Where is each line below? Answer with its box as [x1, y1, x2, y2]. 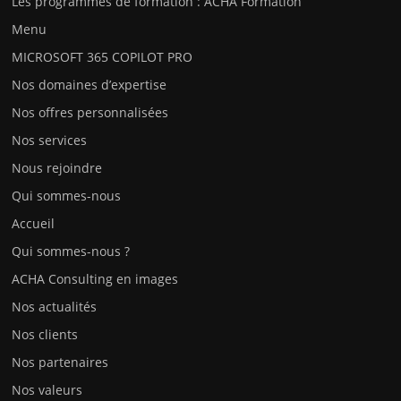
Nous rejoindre [12, 158, 103, 176]
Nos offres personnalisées [12, 103, 169, 121]
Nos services [12, 131, 88, 149]
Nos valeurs [12, 380, 83, 398]
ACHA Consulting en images [12, 269, 179, 287]
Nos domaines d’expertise [12, 75, 167, 93]
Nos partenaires [12, 353, 109, 371]
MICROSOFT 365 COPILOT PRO [12, 47, 193, 65]
